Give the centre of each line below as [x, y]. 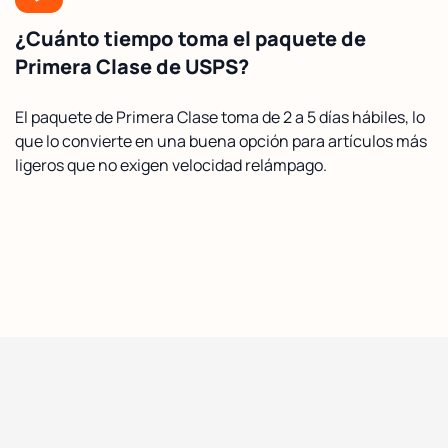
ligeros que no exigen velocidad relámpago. [171, 164]
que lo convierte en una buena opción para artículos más [221, 140]
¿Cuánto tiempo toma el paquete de [190, 38]
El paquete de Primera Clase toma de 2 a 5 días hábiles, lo [220, 116]
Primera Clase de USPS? [132, 66]
